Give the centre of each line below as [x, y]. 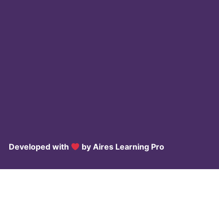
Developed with [40, 147]
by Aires [98, 147]
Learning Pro [140, 147]
